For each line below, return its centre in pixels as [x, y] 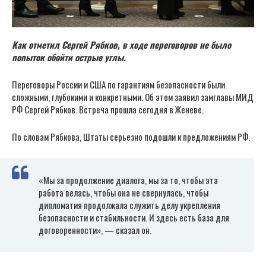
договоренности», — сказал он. [95, 230]
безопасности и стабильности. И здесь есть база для [134, 218]
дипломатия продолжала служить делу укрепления [129, 205]
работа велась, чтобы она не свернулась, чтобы [123, 193]
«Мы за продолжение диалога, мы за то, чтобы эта [128, 180]
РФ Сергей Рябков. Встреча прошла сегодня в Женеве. [108, 110]
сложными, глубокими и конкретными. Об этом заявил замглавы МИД [133, 97]
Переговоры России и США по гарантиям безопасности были [118, 85]
